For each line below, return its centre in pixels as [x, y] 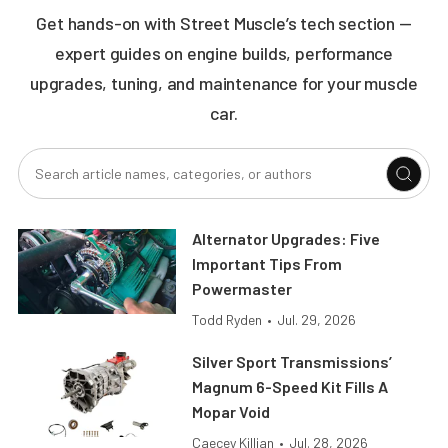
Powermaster [242, 289]
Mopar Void [231, 412]
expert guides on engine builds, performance [224, 53]
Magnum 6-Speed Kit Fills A [290, 387]
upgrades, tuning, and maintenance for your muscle [224, 83]
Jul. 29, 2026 [317, 320]
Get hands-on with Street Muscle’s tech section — [224, 23]
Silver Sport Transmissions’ [292, 362]
